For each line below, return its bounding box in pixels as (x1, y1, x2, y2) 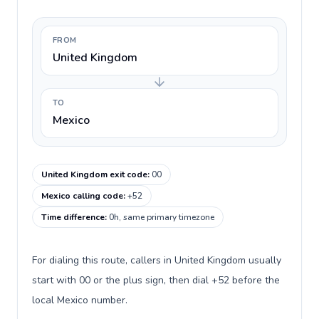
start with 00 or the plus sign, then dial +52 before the (32, 273, 280, 287)
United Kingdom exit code (41, 169, 147, 180)
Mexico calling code (41, 190, 123, 202)
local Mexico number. (32, 293, 127, 307)
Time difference (41, 211, 105, 223)
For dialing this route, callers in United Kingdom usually (32, 253, 281, 267)
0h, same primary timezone (109, 211, 214, 223)
